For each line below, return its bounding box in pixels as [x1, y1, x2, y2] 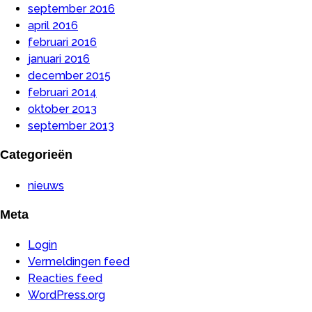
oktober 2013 [28, 102, 97, 116]
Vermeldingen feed [28, 255, 130, 269]
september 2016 [28, 1, 115, 15]
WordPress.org [28, 288, 105, 302]
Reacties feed [28, 272, 102, 286]
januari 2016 [28, 52, 90, 65]
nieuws [28, 178, 64, 192]
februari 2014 [28, 85, 97, 99]
